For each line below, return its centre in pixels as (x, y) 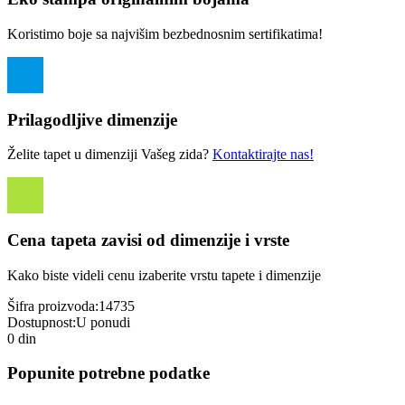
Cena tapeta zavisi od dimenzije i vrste (148, 240)
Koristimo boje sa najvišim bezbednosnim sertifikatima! (165, 33)
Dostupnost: (42, 322)
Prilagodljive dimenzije (92, 119)
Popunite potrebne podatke (108, 373)
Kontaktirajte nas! (263, 155)
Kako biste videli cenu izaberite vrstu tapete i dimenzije (164, 275)
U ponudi (103, 322)
